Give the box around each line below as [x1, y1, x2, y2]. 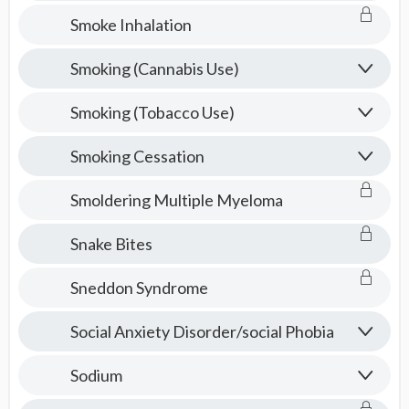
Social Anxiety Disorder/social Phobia [69, 321, 334, 341]
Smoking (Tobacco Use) [69, 102, 235, 122]
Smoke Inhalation [69, 15, 192, 35]
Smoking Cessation [69, 146, 204, 166]
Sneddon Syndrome [69, 278, 208, 298]
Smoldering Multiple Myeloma [69, 190, 283, 210]
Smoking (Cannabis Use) [69, 58, 239, 79]
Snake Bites [69, 234, 152, 254]
